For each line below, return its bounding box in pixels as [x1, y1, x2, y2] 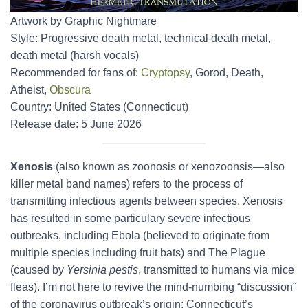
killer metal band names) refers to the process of [10, 178, 243, 190]
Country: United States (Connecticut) [10, 101, 188, 113]
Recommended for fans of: [10, 67, 141, 78]
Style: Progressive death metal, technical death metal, [10, 32, 271, 44]
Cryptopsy [141, 67, 190, 78]
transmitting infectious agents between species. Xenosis [10, 195, 283, 207]
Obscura [49, 84, 91, 96]
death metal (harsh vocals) [10, 49, 139, 61]
